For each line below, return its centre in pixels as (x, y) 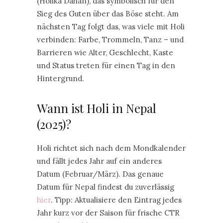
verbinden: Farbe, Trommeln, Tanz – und (110, 40)
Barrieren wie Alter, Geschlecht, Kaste (105, 53)
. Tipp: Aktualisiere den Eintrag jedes (116, 200)
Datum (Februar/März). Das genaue (100, 174)
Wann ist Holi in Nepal (97, 108)
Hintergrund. (60, 78)
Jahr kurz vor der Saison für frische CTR (108, 213)
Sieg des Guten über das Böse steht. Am (108, 14)
